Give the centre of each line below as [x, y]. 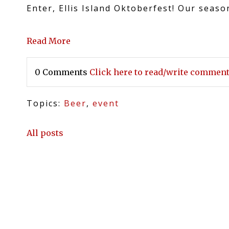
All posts [45, 133]
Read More [49, 41]
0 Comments [62, 72]
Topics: [45, 103]
